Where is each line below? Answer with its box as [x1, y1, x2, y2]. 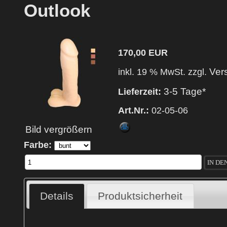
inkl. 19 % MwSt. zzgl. [118, 67, 209, 78]
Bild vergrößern [25, 124, 92, 135]
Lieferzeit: [118, 86, 161, 97]
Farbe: [24, 140, 52, 150]
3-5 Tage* [164, 85, 206, 97]
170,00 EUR [118, 47, 168, 58]
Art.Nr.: [118, 105, 149, 116]
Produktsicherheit [98, 190, 183, 202]
